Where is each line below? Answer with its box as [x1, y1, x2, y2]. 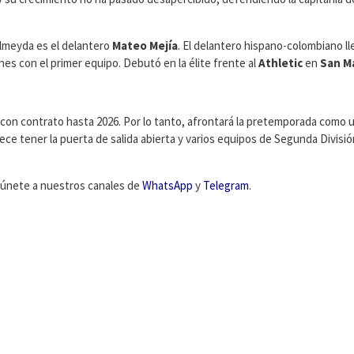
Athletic [258, 55, 303, 71]
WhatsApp [142, 178, 193, 194]
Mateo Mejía [112, 38, 178, 54]
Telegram [203, 178, 249, 194]
